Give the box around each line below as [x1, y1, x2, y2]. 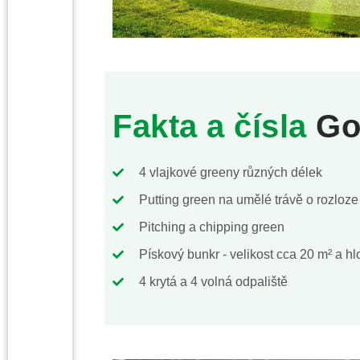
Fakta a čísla [112, 108, 307, 144]
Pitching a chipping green [138, 219, 284, 234]
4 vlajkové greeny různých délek [138, 165, 322, 179]
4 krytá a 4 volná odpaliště [138, 274, 288, 288]
